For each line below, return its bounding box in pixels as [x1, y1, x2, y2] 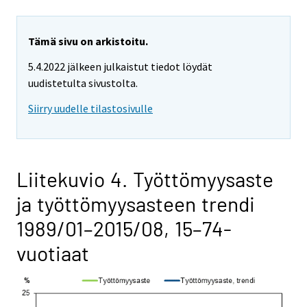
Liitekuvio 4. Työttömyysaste [16, 166, 273, 191]
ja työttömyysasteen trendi [16, 191, 255, 216]
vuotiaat [16, 240, 89, 265]
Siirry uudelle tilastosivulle [28, 101, 153, 115]
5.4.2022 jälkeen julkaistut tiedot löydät [28, 60, 212, 74]
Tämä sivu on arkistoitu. [28, 34, 148, 49]
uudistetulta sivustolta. [28, 76, 138, 90]
